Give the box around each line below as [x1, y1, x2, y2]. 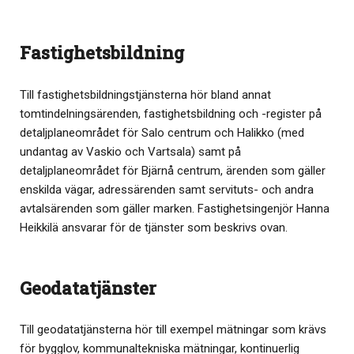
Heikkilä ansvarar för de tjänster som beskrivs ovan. [20, 220, 288, 235]
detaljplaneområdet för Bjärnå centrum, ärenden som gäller [20, 163, 326, 178]
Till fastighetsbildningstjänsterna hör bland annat [20, 87, 271, 102]
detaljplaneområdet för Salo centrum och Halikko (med [20, 125, 304, 140]
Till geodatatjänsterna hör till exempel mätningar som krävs [20, 322, 326, 337]
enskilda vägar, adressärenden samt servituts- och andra [20, 182, 314, 197]
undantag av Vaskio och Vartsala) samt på [20, 144, 241, 159]
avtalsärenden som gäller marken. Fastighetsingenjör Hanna [20, 201, 330, 216]
